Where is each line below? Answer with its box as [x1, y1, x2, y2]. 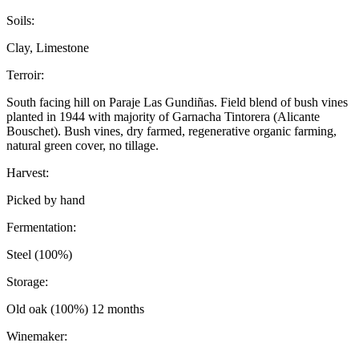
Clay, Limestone [6, 41, 89, 54]
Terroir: [6, 68, 44, 82]
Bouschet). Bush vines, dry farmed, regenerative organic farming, [6, 124, 337, 138]
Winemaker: [6, 329, 67, 343]
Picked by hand [6, 193, 85, 207]
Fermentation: [6, 220, 76, 234]
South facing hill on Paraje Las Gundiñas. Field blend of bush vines [6, 95, 348, 109]
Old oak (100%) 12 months [6, 302, 144, 316]
